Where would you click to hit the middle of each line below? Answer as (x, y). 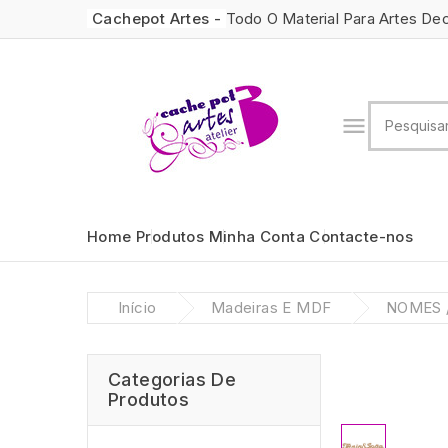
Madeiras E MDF (271, 307)
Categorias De (172, 379)
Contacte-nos (361, 236)
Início (137, 307)
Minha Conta (257, 236)
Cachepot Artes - (159, 18)
